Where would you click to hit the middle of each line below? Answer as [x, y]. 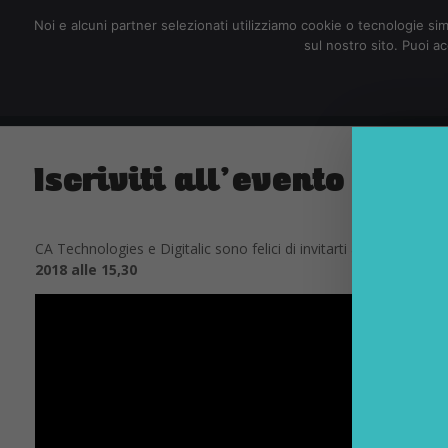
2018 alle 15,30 [86, 269]
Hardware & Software [328, 105]
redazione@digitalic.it [117, 15]
